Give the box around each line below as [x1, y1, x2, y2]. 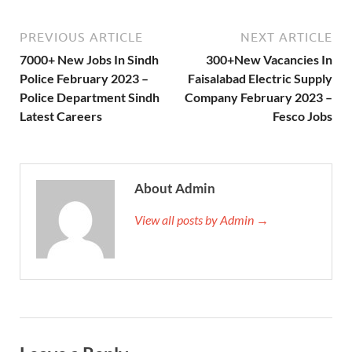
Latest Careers [20, 108, 102, 124]
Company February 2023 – [185, 90, 332, 105]
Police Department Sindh [20, 90, 159, 105]
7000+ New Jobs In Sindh [20, 52, 159, 68]
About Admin [134, 180, 215, 197]
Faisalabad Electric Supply [188, 71, 332, 86]
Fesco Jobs [273, 108, 332, 124]
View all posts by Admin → [134, 212, 269, 228]
